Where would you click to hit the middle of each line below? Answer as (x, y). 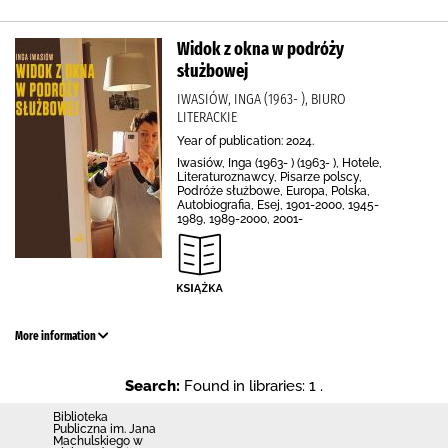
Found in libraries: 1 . (253, 386)
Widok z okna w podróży (260, 49)
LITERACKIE (207, 117)
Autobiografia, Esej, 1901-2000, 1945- (278, 205)
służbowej (212, 71)
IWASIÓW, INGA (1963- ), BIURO (261, 99)
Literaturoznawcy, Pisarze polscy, (269, 177)
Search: (152, 386)
